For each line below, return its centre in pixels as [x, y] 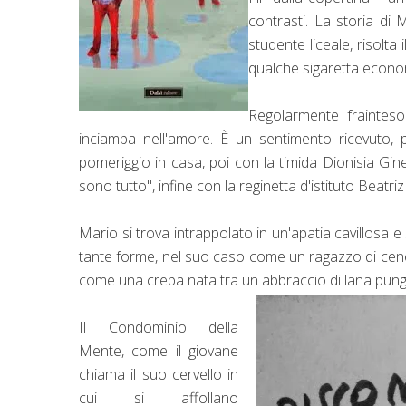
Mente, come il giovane [159, 350]
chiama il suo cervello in [159, 374]
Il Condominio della [159, 327]
